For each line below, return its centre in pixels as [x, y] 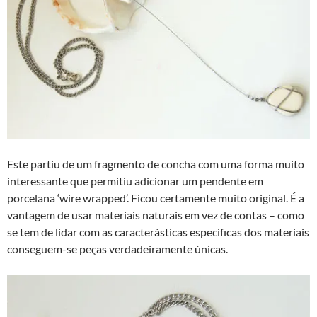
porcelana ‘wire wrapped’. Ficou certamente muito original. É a [156, 198]
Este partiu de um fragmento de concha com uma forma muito [156, 164]
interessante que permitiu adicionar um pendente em [135, 181]
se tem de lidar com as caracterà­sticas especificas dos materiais [158, 232]
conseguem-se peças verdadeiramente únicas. [117, 249]
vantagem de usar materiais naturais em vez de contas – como [156, 215]
